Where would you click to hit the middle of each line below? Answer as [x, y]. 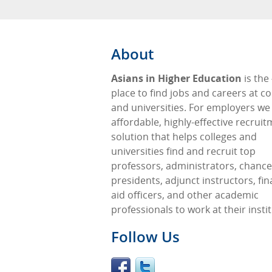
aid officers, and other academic [185, 195]
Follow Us [145, 236]
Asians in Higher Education [176, 78]
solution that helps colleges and [184, 137]
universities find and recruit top [183, 151]
